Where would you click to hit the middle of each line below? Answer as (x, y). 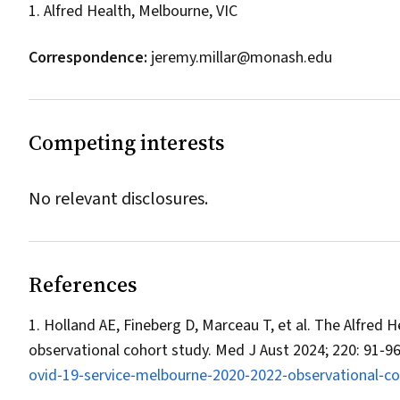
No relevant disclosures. (118, 199)
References (83, 284)
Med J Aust (252, 350)
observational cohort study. (122, 350)
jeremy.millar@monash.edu (242, 58)
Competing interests (127, 142)
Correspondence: (88, 58)
